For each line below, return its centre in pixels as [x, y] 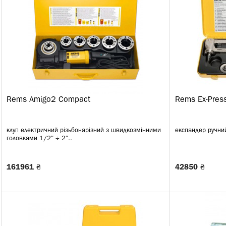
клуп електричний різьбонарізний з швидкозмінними [84, 130]
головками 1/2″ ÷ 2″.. [39, 138]
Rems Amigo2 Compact [48, 100]
